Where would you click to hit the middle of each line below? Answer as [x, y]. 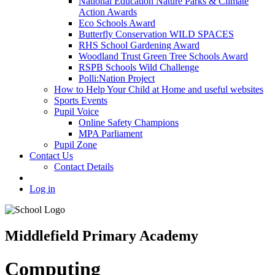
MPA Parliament [110, 134]
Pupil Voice [76, 112]
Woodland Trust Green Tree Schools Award [163, 56]
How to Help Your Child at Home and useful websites [159, 90]
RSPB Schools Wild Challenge [139, 68]
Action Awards [108, 12]
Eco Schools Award [117, 23]
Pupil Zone [76, 145]
